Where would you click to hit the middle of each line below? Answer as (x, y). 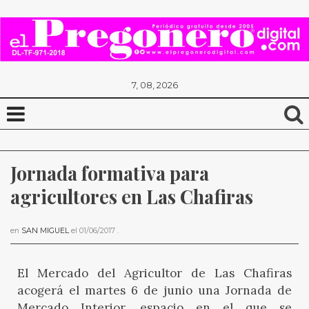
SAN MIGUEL (45, 231)
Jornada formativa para (110, 173)
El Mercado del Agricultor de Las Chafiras (154, 273)
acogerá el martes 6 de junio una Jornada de (154, 291)
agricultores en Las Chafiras (132, 197)
